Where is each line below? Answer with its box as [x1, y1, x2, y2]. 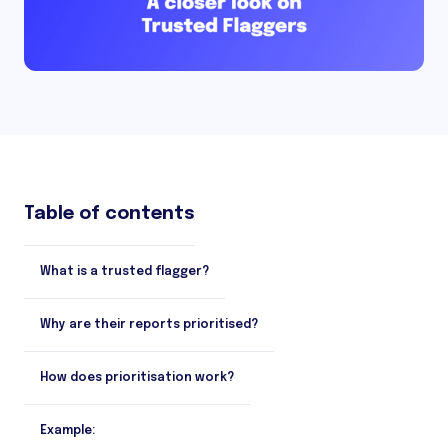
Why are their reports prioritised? [40, 318, 258, 331]
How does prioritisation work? [40, 371, 234, 384]
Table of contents [24, 204, 195, 223]
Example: [40, 424, 95, 437]
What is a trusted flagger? [40, 265, 209, 278]
